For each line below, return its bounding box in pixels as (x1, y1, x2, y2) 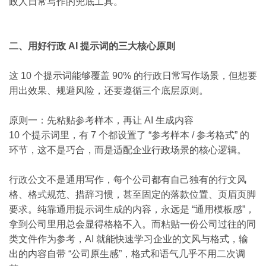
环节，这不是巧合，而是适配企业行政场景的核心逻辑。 (9, 145, 246, 155)
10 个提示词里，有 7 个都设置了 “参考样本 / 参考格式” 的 (9, 130, 249, 140)
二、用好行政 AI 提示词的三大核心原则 (9, 41, 175, 51)
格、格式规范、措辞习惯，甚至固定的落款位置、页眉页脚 (9, 189, 256, 199)
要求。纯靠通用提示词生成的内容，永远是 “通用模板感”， (9, 204, 255, 214)
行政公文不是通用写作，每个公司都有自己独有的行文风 (9, 175, 246, 185)
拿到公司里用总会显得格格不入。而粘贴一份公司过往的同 (9, 219, 256, 229)
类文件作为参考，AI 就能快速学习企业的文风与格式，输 (9, 234, 248, 244)
